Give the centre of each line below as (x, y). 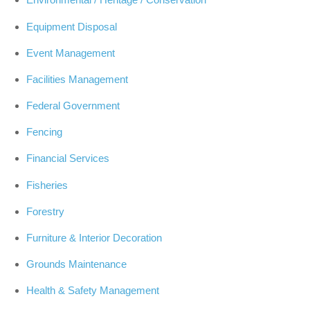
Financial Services (67, 158)
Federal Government (73, 106)
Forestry (45, 211)
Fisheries (47, 185)
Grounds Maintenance (76, 264)
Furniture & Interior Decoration (94, 237)
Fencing (44, 132)
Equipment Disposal (71, 26)
